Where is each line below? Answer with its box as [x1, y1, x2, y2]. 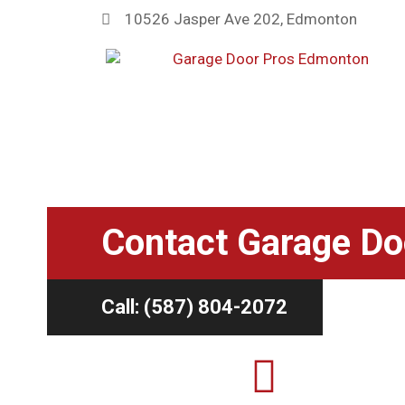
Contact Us [165, 206, 233, 221]
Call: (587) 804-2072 [101, 296, 287, 318]
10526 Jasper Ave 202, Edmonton [125, 10, 358, 28]
